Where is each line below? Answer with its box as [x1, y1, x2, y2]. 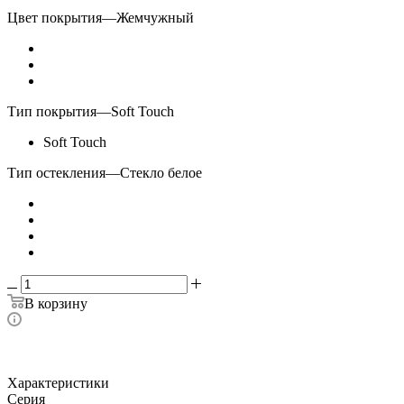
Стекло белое [120, 165, 202, 181]
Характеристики [7, 375, 109, 391]
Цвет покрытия [7, 10, 102, 26]
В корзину [24, 296, 87, 312]
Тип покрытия [7, 104, 96, 120]
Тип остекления [7, 165, 106, 181]
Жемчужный [116, 10, 194, 26]
